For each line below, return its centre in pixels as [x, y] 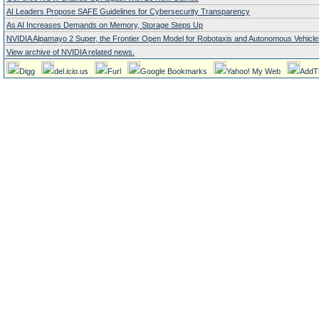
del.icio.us [71, 71]
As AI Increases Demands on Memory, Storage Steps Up [105, 25]
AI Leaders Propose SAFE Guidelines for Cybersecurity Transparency [128, 11]
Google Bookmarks [174, 71]
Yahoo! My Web [253, 71]
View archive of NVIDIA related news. [70, 52]
